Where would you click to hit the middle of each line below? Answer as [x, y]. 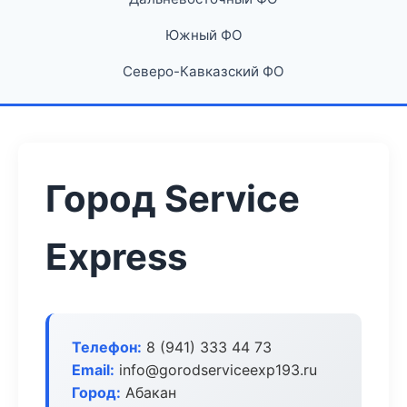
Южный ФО [203, 35]
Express [116, 257]
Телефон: [107, 347]
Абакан [149, 392]
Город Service [173, 199]
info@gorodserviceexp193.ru [216, 370]
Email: [93, 370]
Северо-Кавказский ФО [203, 71]
